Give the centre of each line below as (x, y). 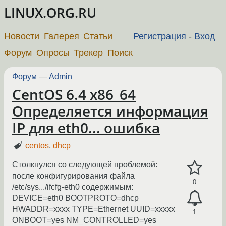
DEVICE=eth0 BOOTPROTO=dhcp (75, 198)
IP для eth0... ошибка (86, 128)
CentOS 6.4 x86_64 (74, 94)
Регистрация (159, 36)
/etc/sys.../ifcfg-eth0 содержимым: (73, 187)
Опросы (53, 53)
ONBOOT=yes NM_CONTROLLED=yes (84, 220)
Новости (22, 36)
